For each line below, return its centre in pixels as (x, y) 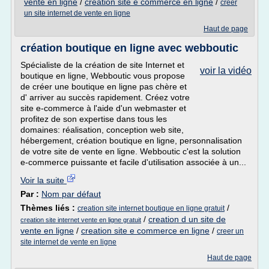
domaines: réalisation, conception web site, (102, 130)
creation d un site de (187, 219)
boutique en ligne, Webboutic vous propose (103, 76)
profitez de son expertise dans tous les (94, 119)
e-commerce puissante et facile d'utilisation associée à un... (133, 162)
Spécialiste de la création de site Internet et (102, 65)
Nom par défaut (71, 194)
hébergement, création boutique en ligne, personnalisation (131, 141)
